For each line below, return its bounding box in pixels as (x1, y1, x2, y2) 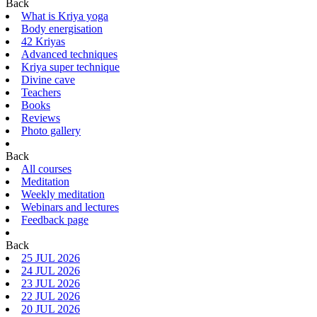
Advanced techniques (21, 48, 117, 60)
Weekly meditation (21, 188, 105, 200)
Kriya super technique (21, 61, 120, 73)
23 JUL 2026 (21, 277, 80, 289)
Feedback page (21, 214, 88, 226)
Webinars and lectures (21, 201, 119, 213)
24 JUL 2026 (21, 265, 80, 277)
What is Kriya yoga (21, 10, 108, 22)
